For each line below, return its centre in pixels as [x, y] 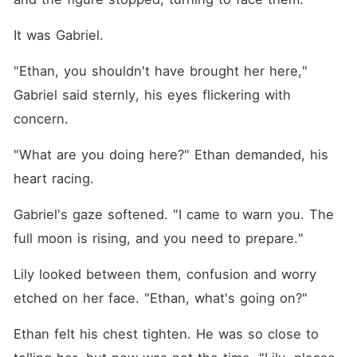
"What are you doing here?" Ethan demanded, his [171, 155]
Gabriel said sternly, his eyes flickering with [152, 95]
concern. [41, 119]
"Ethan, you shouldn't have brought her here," [160, 71]
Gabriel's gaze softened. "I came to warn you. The [173, 214]
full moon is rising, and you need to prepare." [158, 238]
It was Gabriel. [58, 35]
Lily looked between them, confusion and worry [165, 274]
